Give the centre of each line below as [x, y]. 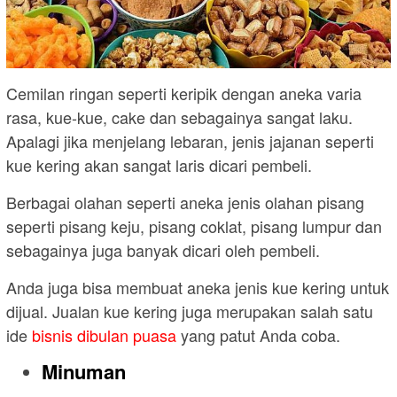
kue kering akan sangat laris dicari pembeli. [159, 165]
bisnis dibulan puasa [104, 335]
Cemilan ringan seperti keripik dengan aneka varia [184, 93]
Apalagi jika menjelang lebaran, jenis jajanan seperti [190, 141]
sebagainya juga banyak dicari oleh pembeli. [163, 250]
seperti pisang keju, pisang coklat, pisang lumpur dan [194, 226]
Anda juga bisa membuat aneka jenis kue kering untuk [198, 288]
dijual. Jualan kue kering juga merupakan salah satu [190, 311]
